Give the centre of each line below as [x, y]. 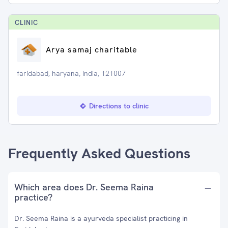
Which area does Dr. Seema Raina [84, 187]
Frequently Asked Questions [99, 153]
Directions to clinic [119, 106]
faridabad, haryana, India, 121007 [71, 73]
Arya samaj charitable [92, 50]
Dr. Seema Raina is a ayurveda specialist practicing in [101, 218]
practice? [33, 197]
